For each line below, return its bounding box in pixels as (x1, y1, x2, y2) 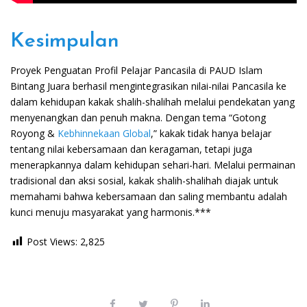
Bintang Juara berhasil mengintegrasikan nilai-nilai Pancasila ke (10, 79, 286, 93)
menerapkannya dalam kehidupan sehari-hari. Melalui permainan (10, 158, 295, 172)
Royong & (10, 127, 58, 140)
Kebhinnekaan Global (58, 127, 151, 140)
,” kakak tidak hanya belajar (151, 127, 271, 140)
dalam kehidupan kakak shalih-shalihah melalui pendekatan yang (10, 95, 295, 109)
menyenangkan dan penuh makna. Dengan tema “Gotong (10, 111, 266, 125)
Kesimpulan (10, 31, 119, 53)
